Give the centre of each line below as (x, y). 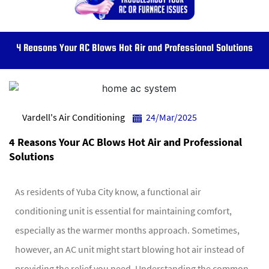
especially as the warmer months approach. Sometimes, (127, 230)
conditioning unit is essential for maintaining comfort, (123, 211)
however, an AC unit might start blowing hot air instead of (130, 249)
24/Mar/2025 (171, 117)
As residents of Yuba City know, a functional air (108, 192)
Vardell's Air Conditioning (74, 117)
